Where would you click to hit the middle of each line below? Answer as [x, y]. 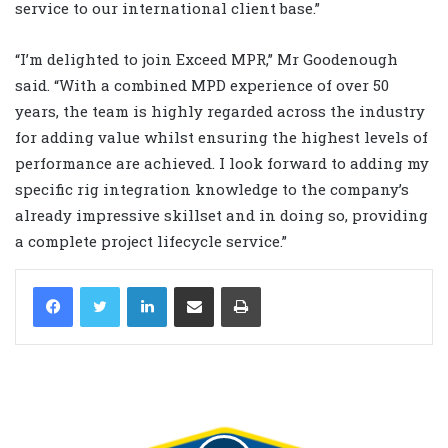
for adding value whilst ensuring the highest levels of [221, 136]
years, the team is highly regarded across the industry [220, 110]
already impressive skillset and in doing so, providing [221, 214]
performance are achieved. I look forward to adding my [222, 162]
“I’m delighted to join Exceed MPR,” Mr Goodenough [206, 58]
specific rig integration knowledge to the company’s [212, 188]
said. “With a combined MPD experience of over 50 [202, 84]
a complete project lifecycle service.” [151, 240]
